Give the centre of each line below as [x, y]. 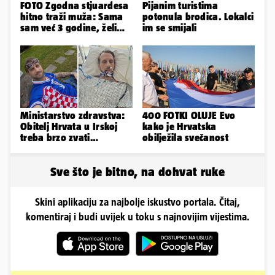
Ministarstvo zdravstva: [73, 116]
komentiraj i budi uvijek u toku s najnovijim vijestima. [137, 217]
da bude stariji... [57, 38]
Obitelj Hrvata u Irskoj [69, 127]
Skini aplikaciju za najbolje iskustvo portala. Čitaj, [137, 202]
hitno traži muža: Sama [72, 16]
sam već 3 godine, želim [73, 27]
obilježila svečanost [185, 138]
